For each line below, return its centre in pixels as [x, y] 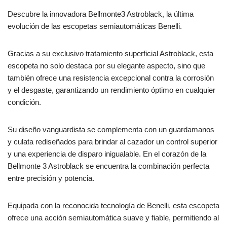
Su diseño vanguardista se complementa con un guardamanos [111, 129]
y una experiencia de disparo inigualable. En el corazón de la [107, 154]
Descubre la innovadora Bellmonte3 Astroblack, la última [101, 14]
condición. [24, 102]
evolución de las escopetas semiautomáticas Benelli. [95, 26]
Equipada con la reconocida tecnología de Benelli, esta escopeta [113, 205]
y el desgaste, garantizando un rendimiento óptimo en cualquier [111, 90]
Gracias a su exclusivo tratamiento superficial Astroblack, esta [110, 53]
